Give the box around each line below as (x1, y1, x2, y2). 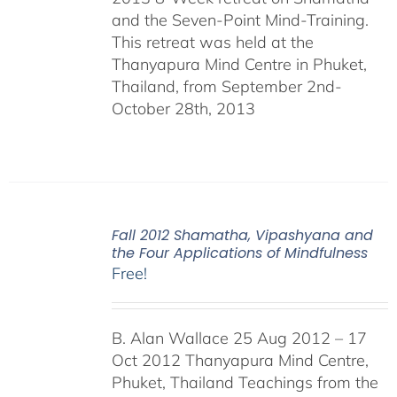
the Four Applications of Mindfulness (111, 242, 368, 263)
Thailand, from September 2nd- (111, 75, 342, 97)
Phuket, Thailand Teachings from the (111, 371, 378, 393)
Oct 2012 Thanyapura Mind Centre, (111, 349, 369, 370)
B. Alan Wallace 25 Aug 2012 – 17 (111, 327, 367, 348)
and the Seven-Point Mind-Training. (111, 9, 369, 30)
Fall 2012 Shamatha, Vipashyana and (111, 224, 373, 245)
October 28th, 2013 (111, 97, 255, 119)
